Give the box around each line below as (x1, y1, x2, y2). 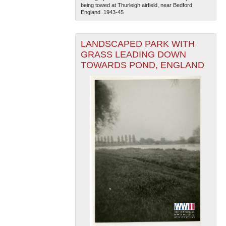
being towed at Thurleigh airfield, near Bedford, (80, 2, 194, 8)
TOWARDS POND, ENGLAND (80, 60, 204, 70)
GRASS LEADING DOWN (80, 49, 186, 60)
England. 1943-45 (80, 9, 124, 15)
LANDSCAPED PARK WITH (80, 38, 195, 49)
